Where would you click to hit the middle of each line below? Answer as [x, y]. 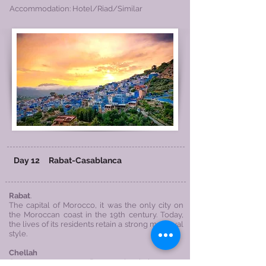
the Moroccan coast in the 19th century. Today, [96, 215]
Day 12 [27, 160]
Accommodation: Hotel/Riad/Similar [76, 9]
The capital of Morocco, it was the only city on [96, 205]
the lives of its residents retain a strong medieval [96, 224]
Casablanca [99, 160]
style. [18, 234]
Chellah [23, 253]
